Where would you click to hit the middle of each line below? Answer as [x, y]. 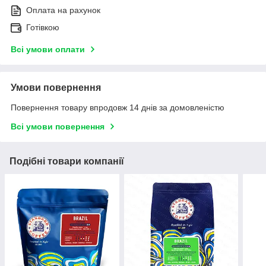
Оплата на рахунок [63, 10]
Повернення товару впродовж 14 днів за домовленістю [118, 108]
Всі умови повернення [58, 127]
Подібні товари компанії [67, 161]
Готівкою [43, 28]
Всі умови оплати [48, 50]
